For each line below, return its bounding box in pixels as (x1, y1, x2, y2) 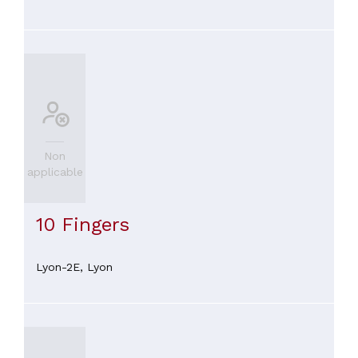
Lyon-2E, (36, 260, 87, 273)
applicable (26, 165, 83, 179)
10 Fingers (36, 213, 129, 236)
